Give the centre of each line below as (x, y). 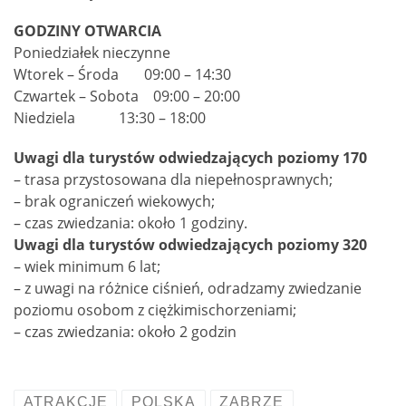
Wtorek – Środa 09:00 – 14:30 (122, 75)
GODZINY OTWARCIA (87, 31)
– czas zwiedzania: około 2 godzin (125, 331)
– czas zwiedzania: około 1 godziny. (130, 222)
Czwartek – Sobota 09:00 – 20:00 (127, 97)
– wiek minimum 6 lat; (87, 266)
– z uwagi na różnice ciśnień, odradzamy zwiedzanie (188, 288)
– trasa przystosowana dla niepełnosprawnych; (173, 179)
